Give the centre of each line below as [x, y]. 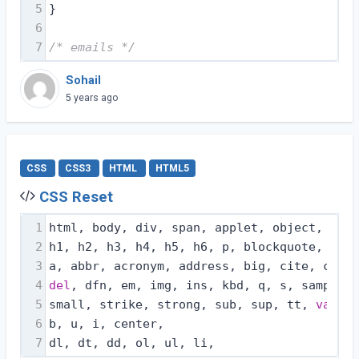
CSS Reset [76, 198]
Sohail [84, 80]
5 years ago [93, 97]
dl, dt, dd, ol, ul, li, [131, 343]
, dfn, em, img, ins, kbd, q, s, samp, [204, 286]
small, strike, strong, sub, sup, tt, [182, 305]
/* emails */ [92, 48]
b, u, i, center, [106, 324]
